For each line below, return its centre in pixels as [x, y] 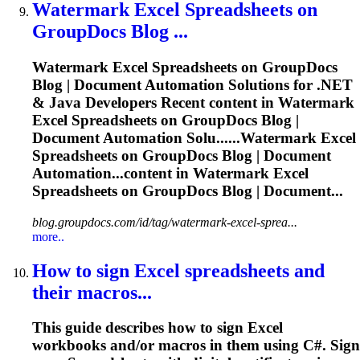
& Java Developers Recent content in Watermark [193, 102]
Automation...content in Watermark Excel [170, 173]
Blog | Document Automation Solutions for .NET [192, 84]
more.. [48, 236]
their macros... [92, 292]
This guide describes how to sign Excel [157, 328]
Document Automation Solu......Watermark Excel [194, 137]
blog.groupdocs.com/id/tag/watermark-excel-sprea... [165, 222]
